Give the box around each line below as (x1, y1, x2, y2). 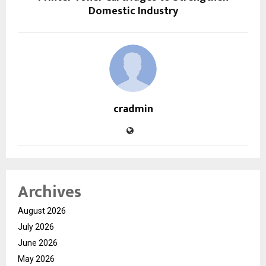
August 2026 (18, 205, 66, 216)
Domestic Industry (88, 2, 178, 20)
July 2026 (18, 221, 54, 232)
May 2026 (18, 254, 55, 264)
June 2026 (18, 237, 58, 248)
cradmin (113, 100, 153, 118)
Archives (18, 178, 81, 206)
